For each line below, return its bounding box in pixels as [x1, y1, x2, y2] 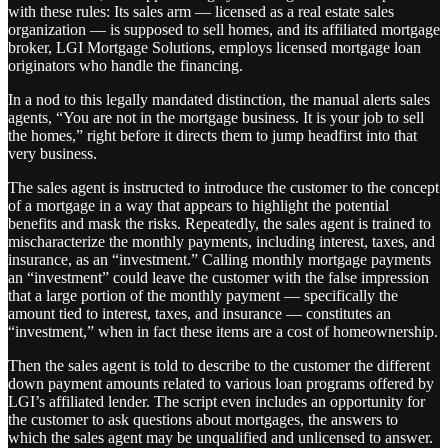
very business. [8, 145, 97, 163]
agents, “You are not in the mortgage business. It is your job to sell [8, 109, 424, 127]
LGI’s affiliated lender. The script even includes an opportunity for [8, 393, 425, 411]
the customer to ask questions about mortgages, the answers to [8, 411, 398, 429]
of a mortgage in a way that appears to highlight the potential [8, 197, 389, 215]
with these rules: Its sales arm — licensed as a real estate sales [8, 3, 394, 21]
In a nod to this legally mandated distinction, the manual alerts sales [8, 91, 430, 109]
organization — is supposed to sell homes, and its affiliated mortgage [8, 21, 440, 39]
